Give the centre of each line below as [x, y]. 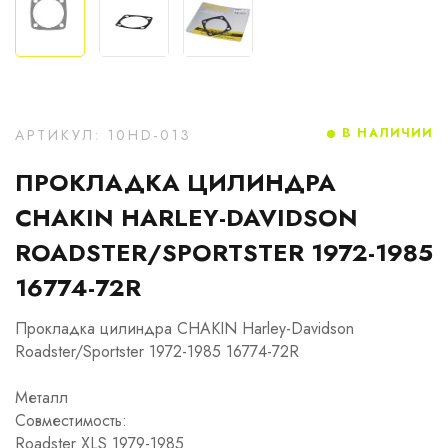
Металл [41, 397]
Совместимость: [71, 420]
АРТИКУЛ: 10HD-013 [103, 135]
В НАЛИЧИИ [387, 133]
